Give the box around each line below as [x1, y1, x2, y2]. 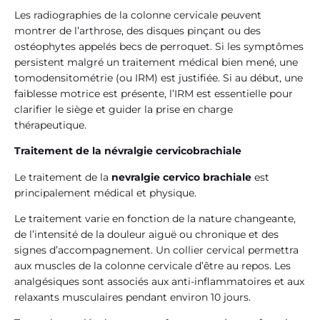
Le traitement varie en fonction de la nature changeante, [14, 212, 296, 225]
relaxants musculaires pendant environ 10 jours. [14, 291, 251, 304]
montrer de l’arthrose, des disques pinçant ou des [14, 24, 261, 37]
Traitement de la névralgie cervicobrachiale [14, 144, 241, 158]
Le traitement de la [14, 170, 111, 184]
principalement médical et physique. [14, 186, 196, 199]
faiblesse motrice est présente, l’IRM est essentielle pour [14, 86, 293, 100]
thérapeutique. [14, 118, 86, 131]
